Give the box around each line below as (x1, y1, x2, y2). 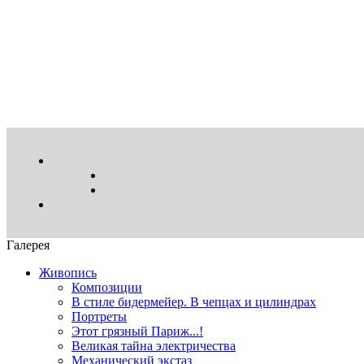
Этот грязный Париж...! (71, 324, 203, 338)
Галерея (6, 238, 50, 252)
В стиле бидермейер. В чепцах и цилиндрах (71, 295, 316, 309)
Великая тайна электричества (71, 339, 236, 353)
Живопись (39, 266, 97, 279)
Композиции (71, 280, 142, 294)
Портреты (71, 310, 127, 323)
